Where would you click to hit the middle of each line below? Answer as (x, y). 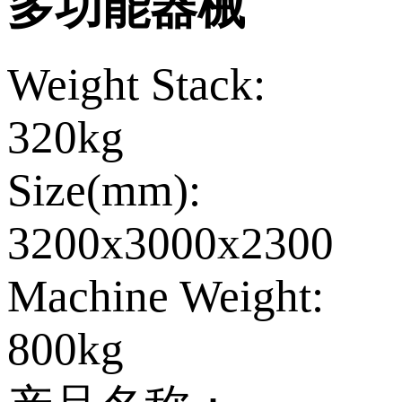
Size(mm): (104, 190)
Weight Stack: (136, 84)
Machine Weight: (166, 296)
